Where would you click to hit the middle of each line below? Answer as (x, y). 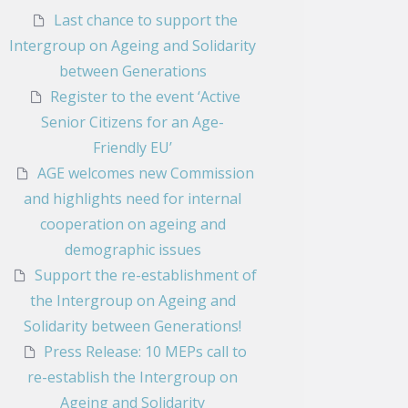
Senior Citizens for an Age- (133, 122)
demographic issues (133, 250)
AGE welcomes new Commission (145, 173)
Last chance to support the (145, 20)
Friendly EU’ (133, 148)
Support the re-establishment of (145, 275)
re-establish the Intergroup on (133, 377)
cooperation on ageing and (133, 224)
